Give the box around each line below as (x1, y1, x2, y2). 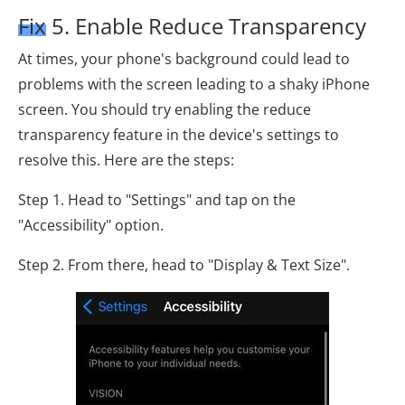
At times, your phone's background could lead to (18, 49, 350, 70)
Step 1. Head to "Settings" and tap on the (18, 190, 296, 211)
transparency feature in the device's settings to (18, 125, 339, 146)
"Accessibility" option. (18, 215, 164, 236)
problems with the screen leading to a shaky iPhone (18, 74, 370, 95)
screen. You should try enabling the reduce (18, 99, 311, 120)
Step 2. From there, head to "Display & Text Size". (18, 255, 350, 276)
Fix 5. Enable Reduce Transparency (18, 11, 366, 42)
